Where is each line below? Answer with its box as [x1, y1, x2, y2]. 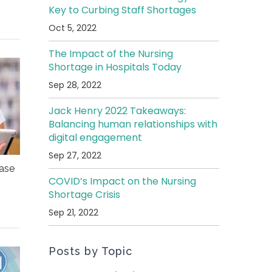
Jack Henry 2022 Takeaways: [49, 103, 186, 118]
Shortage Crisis [49, 187, 121, 202]
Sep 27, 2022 [49, 149, 102, 161]
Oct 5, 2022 [49, 21, 97, 34]
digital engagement [49, 130, 143, 144]
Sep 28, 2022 [49, 78, 102, 91]
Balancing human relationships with [49, 117, 218, 131]
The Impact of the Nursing [49, 46, 174, 61]
